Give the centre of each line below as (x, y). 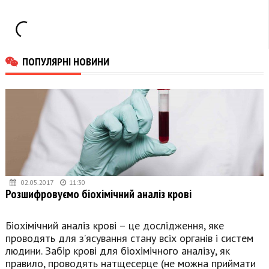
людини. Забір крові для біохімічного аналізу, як (118, 250)
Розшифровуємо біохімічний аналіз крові (98, 193)
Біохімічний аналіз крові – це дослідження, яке (115, 225)
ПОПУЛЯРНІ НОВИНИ (66, 61)
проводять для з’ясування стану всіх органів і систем (129, 238)
